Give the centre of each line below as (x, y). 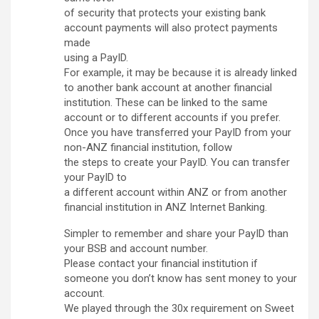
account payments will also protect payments (171, 28)
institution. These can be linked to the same (166, 103)
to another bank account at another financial (168, 88)
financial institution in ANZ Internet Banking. (166, 208)
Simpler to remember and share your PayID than (176, 234)
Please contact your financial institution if (161, 264)
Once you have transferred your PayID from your (178, 133)
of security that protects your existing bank (165, 13)
